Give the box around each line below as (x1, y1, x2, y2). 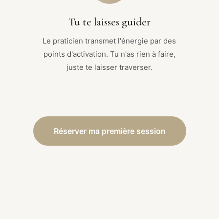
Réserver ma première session (53, 126, 166, 136)
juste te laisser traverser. (66, 62, 153, 72)
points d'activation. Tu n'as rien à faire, (43, 49, 175, 59)
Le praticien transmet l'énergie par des (43, 36, 176, 45)
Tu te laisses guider (68, 15, 151, 28)
